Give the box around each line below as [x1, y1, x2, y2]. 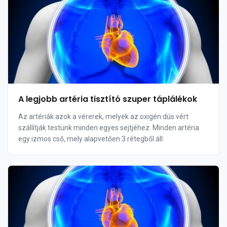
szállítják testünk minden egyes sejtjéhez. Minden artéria [18, 124, 199, 132]
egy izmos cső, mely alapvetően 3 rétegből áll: [18, 135, 164, 143]
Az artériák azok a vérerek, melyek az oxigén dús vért [18, 112, 188, 121]
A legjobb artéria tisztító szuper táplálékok [18, 93, 197, 105]
